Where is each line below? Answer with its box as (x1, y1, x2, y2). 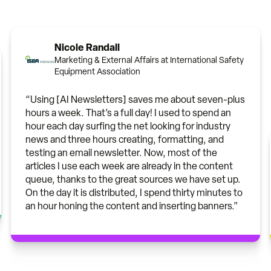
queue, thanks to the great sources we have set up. (25, 174, 241, 186)
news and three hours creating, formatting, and (25, 134, 224, 146)
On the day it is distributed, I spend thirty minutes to (25, 187, 243, 199)
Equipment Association (54, 67, 140, 77)
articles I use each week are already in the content (25, 160, 233, 172)
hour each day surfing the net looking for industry (25, 120, 230, 132)
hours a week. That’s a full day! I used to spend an (25, 107, 231, 119)
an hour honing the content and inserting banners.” (25, 200, 238, 212)
